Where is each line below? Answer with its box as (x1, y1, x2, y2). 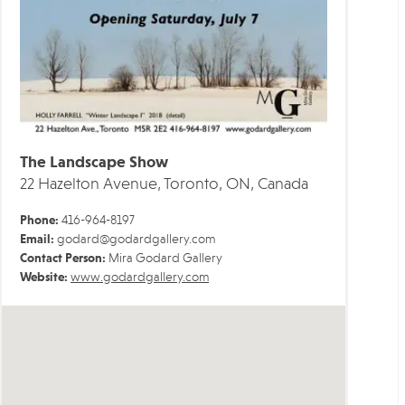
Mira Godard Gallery (106, 251, 222, 265)
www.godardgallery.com (71, 270, 209, 284)
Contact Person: (20, 251, 106, 265)
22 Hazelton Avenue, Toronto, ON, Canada (20, 175, 308, 193)
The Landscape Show (20, 154, 168, 171)
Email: (20, 232, 54, 246)
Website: (20, 270, 68, 284)
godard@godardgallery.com (54, 232, 215, 246)
